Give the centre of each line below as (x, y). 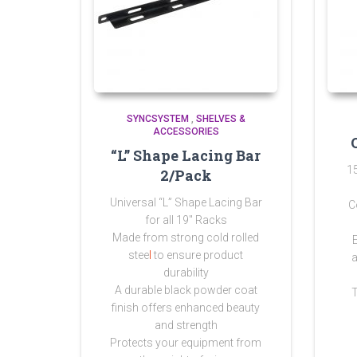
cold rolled (233, 237)
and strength (186, 325)
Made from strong (159, 237)
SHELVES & (220, 119)
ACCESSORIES (186, 131)
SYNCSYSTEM (157, 119)
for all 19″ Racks (186, 220)
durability (186, 273)
